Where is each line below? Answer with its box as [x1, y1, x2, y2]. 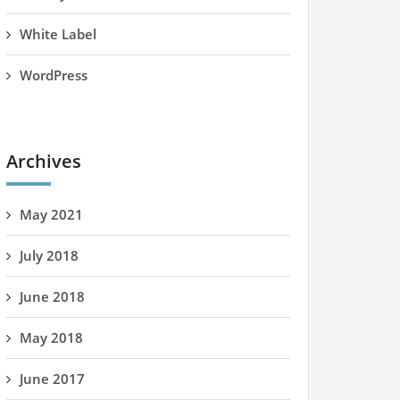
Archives [6, 149, 81, 173]
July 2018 [20, 246, 79, 264]
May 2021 [20, 205, 83, 223]
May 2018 [20, 329, 83, 346]
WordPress [20, 66, 87, 84]
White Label [20, 25, 96, 43]
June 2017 [20, 370, 85, 387]
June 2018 [20, 287, 85, 305]
